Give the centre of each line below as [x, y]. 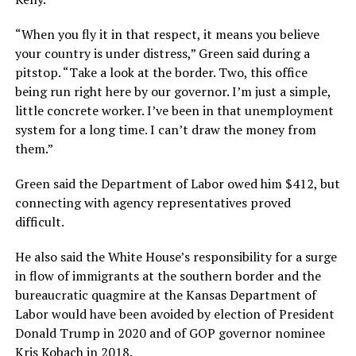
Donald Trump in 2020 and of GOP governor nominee [170, 333]
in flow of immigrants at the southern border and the [168, 275]
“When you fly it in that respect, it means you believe [167, 34]
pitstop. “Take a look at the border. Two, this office [161, 72]
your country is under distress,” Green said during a [162, 53]
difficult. [39, 221]
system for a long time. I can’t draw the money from [165, 129]
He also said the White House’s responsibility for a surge [176, 256]
